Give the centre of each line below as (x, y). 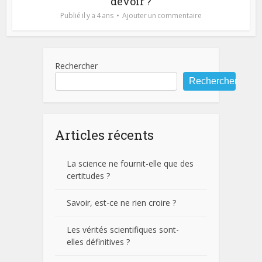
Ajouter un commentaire (162, 15)
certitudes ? (88, 175)
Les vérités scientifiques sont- (123, 229)
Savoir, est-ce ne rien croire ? (121, 202)
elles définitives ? (98, 242)
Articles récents (104, 135)
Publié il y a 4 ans (87, 15)
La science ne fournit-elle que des (130, 163)
